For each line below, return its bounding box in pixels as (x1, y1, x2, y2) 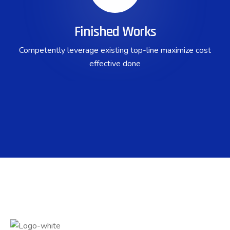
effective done (89, 58, 141, 70)
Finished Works (74, 23, 156, 42)
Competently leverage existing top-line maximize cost (19, 45, 211, 56)
